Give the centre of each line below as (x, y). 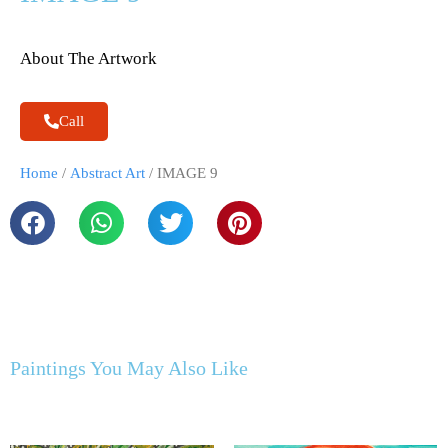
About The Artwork (88, 59)
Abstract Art (107, 173)
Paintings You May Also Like (129, 368)
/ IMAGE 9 (181, 173)
